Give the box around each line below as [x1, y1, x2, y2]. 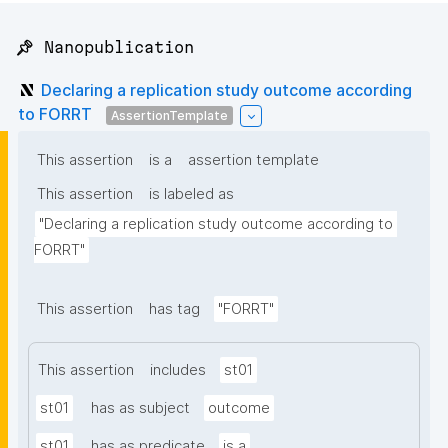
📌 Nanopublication [15, 38, 194, 57]
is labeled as [149, 185, 234, 204]
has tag [149, 300, 200, 319]
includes [150, 361, 206, 380]
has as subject [91, 399, 190, 418]
